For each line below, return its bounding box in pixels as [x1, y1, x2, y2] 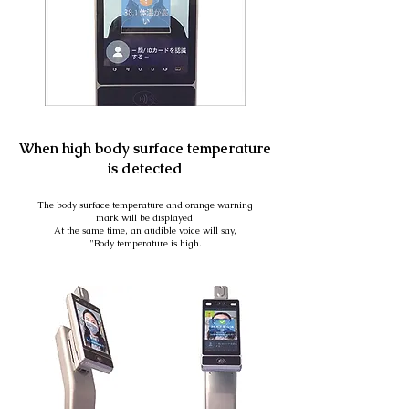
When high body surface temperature [19, 139, 271, 158]
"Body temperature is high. [89, 237, 202, 249]
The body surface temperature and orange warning [37, 199, 253, 211]
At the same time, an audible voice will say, [54, 225, 236, 236]
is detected [108, 159, 183, 178]
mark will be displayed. [95, 212, 195, 224]
